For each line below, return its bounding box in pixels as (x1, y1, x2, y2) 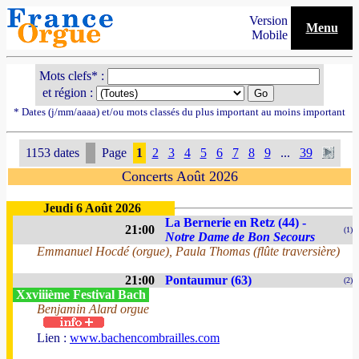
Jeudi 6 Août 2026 (43, 201, 141, 215)
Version (249, 14, 291, 27)
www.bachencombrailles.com (70, 331, 220, 345)
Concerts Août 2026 (121, 168, 238, 184)
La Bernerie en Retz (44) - (165, 216, 306, 229)
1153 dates (25, 146, 79, 159)
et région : (39, 86, 96, 99)
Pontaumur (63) (165, 273, 252, 287)
